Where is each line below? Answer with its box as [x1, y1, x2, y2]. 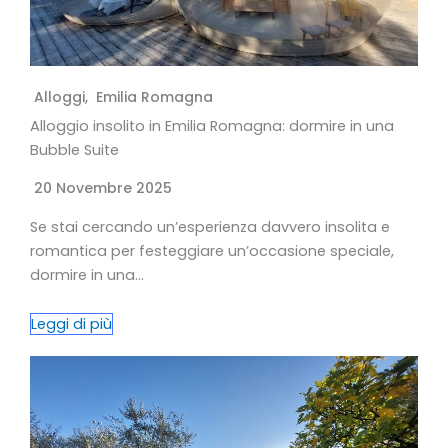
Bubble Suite [30, 139, 119, 160]
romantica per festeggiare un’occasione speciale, [30, 240, 394, 261]
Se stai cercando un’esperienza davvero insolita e [30, 216, 390, 237]
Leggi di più [31, 313, 112, 334]
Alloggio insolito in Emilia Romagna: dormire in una [30, 115, 394, 136]
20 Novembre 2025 [34, 177, 172, 198]
